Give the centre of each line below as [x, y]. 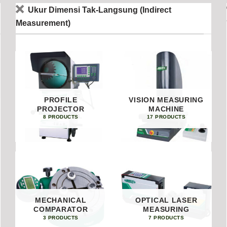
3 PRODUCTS [61, 217]
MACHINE [166, 109]
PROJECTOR [61, 109]
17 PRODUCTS [166, 117]
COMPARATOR [61, 210]
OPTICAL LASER [166, 200]
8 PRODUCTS [61, 117]
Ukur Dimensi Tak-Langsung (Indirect [99, 10]
